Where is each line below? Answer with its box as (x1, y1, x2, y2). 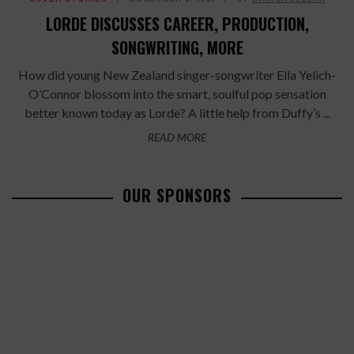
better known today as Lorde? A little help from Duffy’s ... (24, 105, 330, 121)
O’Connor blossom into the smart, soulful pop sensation (28, 86, 326, 102)
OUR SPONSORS (122, 183, 232, 208)
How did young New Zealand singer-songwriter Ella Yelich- (18, 67, 336, 83)
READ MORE (148, 130, 206, 145)
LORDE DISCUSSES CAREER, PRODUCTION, (45, 12, 309, 36)
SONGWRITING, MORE (111, 36, 243, 60)
